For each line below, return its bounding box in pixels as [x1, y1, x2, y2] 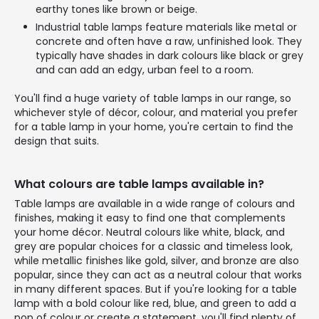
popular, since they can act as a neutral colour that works [14, 267, 302, 282]
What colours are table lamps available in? [14, 175, 264, 192]
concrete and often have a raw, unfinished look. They [36, 33, 302, 48]
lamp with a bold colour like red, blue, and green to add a [14, 296, 296, 310]
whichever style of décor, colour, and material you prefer [14, 105, 298, 120]
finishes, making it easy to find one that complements [14, 210, 286, 225]
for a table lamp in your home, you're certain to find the [14, 119, 293, 134]
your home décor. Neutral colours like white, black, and [14, 224, 285, 239]
